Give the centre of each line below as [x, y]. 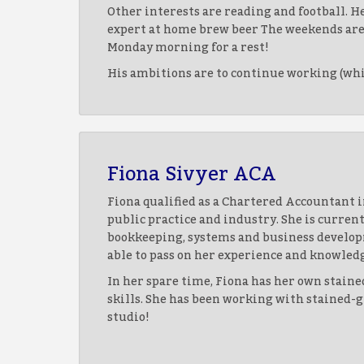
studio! [128, 318]
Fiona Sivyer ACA [192, 174]
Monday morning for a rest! [188, 48]
